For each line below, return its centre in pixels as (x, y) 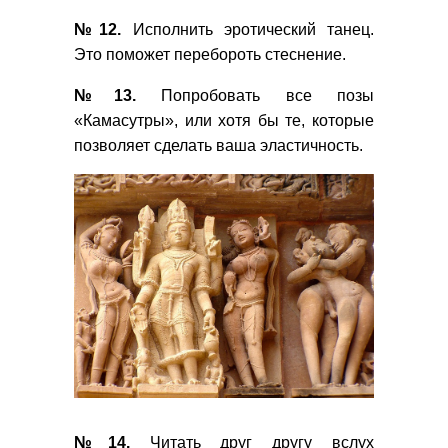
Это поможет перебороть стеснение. (212, 55)
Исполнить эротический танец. (247, 30)
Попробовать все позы (254, 96)
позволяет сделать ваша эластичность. (218, 146)
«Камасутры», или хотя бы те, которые (224, 121)
